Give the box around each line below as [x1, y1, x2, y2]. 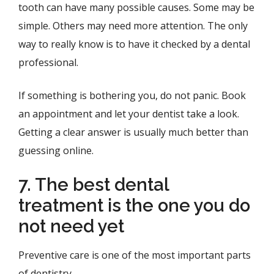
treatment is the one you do [18, 195, 250, 216]
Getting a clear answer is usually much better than [18, 125, 248, 139]
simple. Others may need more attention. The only [18, 19, 248, 32]
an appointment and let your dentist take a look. [18, 107, 239, 120]
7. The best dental [18, 174, 169, 195]
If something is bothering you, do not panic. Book [18, 89, 246, 102]
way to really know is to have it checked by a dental [18, 37, 250, 51]
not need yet [18, 216, 124, 237]
